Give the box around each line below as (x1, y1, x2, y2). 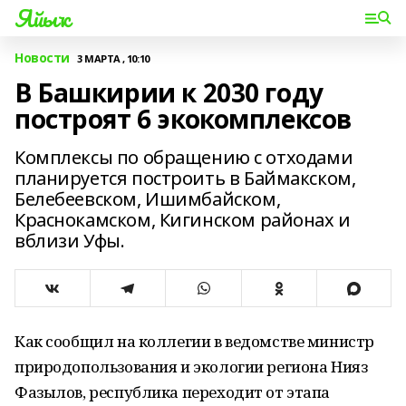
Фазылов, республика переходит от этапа (14, 382, 331, 402)
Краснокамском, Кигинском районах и (14, 208, 351, 232)
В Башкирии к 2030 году (14, 75, 324, 110)
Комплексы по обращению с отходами (14, 145, 353, 169)
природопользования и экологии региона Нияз (14, 356, 368, 377)
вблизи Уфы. (14, 228, 125, 253)
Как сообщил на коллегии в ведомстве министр (14, 331, 374, 352)
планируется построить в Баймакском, (14, 166, 356, 190)
